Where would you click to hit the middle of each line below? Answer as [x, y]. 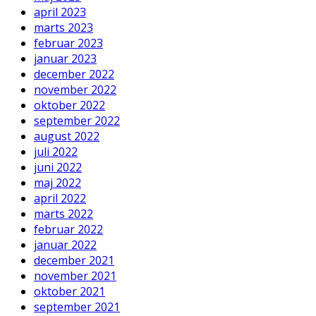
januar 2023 [65, 58]
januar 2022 [65, 244]
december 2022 [74, 74]
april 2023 [60, 12]
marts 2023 [63, 27]
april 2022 [60, 198]
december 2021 [74, 260]
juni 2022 [58, 167]
